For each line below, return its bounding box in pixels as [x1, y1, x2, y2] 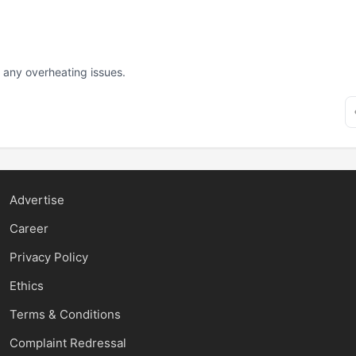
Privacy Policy [9, 250, 88, 265]
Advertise [9, 192, 64, 207]
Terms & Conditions [9, 307, 121, 322]
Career [9, 221, 48, 236]
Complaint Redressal [9, 335, 126, 350]
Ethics [9, 278, 44, 293]
